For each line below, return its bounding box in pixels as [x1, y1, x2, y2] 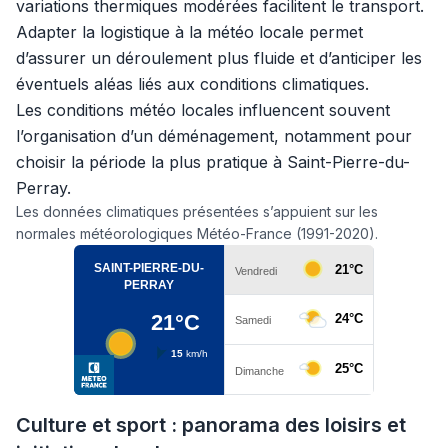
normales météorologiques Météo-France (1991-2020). [16, 225, 378, 242]
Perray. [16, 178, 71, 198]
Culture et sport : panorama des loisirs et [16, 413, 406, 437]
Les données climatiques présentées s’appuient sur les [16, 203, 378, 220]
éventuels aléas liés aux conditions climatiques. [16, 74, 369, 94]
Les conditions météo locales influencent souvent [16, 100, 390, 120]
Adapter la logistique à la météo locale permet [16, 22, 363, 42]
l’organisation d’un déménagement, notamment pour [16, 126, 412, 146]
